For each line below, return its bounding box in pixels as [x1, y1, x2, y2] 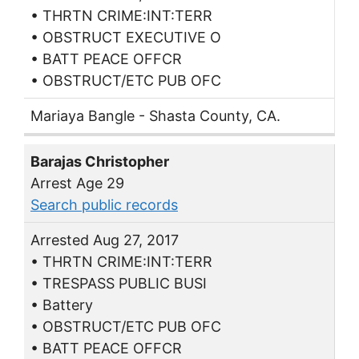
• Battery [30, 296, 93, 314]
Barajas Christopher [30, 153, 169, 171]
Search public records [30, 196, 178, 214]
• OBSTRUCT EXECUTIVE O [30, 28, 221, 46]
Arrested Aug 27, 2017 [30, 232, 179, 249]
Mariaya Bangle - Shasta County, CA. [30, 107, 280, 124]
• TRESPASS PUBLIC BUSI [30, 275, 207, 292]
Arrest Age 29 [30, 175, 124, 192]
